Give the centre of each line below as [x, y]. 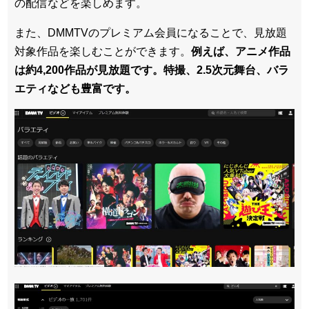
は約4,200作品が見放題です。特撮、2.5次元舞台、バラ [152, 70]
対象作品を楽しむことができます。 [103, 51]
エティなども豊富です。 [75, 88]
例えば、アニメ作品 [241, 51]
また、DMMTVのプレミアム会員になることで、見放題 [151, 32]
